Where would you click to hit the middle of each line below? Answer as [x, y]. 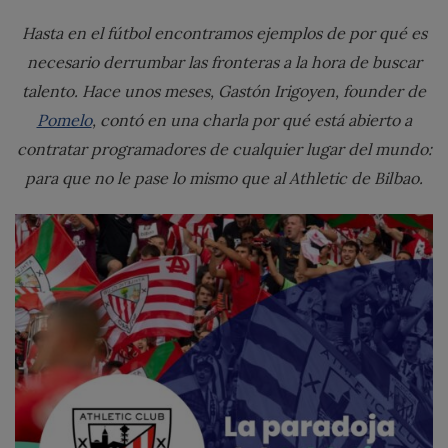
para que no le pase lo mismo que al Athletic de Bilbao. [224, 179]
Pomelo [64, 121]
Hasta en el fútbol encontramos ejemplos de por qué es [224, 34]
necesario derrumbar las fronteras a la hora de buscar [224, 63]
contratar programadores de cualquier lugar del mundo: [224, 150]
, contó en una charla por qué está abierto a [251, 121]
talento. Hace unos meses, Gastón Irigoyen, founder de [224, 92]
